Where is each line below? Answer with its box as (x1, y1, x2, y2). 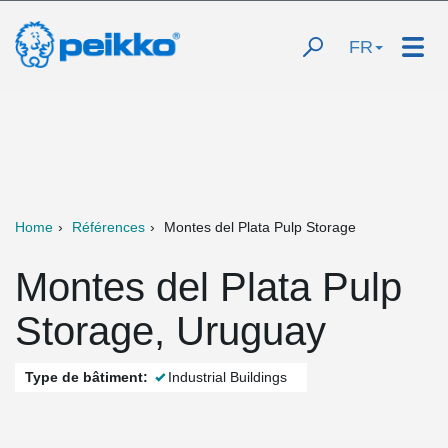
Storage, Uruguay (15, 309, 326, 353)
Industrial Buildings (168, 369, 287, 385)
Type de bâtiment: (25, 369, 148, 385)
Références (72, 219, 145, 235)
